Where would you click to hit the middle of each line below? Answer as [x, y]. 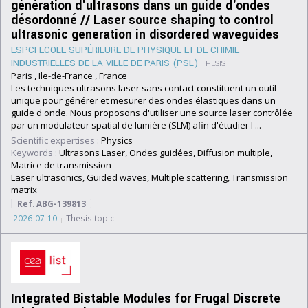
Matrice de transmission [61, 165]
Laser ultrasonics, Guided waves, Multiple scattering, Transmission [150, 177]
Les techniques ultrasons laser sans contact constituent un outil [144, 88]
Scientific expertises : [55, 140]
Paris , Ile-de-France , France [69, 76]
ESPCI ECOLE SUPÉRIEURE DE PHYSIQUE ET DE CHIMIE [125, 50]
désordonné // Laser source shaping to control [142, 20]
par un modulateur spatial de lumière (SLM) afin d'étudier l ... [136, 125]
